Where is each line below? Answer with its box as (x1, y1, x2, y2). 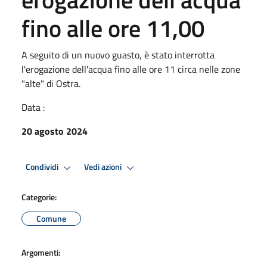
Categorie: (21, 190, 57, 203)
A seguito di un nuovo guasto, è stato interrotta (21, 47, 215, 62)
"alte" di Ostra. (21, 76, 80, 91)
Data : (21, 100, 45, 114)
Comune (36, 212, 66, 225)
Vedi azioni (84, 160, 123, 174)
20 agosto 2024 (21, 123, 88, 138)
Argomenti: (21, 246, 60, 259)
